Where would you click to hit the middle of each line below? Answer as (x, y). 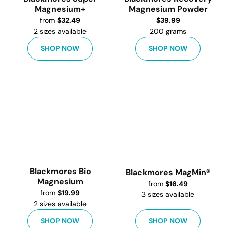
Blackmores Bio (60, 171)
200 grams (168, 31)
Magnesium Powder (168, 9)
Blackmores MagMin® (168, 172)
